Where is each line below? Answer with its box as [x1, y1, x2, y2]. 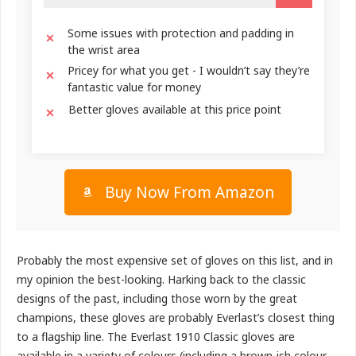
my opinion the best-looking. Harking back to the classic [17, 272, 306, 288]
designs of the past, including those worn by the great [17, 291, 297, 307]
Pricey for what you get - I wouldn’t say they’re [68, 63, 310, 79]
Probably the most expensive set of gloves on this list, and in [17, 253, 333, 269]
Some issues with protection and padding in [68, 25, 294, 41]
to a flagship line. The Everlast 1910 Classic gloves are [17, 329, 295, 345]
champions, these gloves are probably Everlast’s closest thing [17, 310, 335, 326]
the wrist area [68, 42, 140, 58]
